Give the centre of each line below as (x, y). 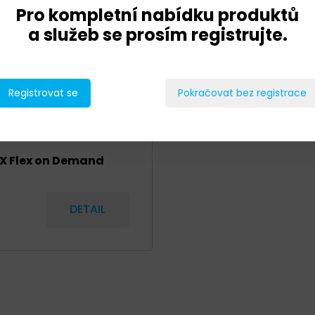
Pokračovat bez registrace (242, 92)
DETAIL (88, 210)
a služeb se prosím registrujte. (157, 34)
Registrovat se (43, 92)
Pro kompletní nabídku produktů (157, 15)
